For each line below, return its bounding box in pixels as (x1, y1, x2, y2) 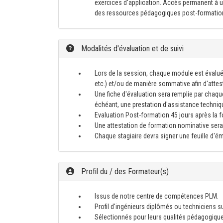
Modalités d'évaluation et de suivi (79, 44, 184, 53)
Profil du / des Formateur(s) (79, 167, 169, 176)
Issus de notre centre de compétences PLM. (95, 192, 219, 200)
